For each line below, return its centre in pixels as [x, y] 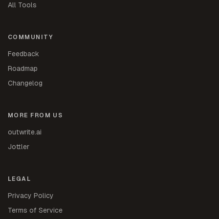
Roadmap [23, 68]
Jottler [19, 146]
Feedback [23, 54]
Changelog [25, 83]
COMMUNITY [31, 37]
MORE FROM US [35, 115]
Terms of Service [35, 210]
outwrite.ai [25, 132]
